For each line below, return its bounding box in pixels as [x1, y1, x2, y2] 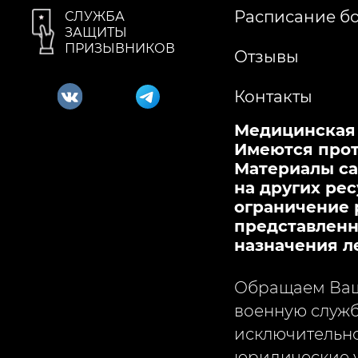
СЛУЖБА [65, 8, 125, 24]
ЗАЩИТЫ [65, 24, 127, 40]
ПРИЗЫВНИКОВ [65, 40, 175, 56]
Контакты [233, 86, 312, 106]
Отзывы [233, 46, 299, 66]
